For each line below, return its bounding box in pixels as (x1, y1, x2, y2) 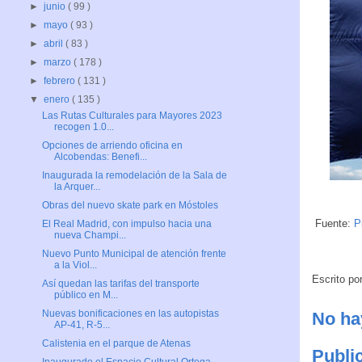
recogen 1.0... (53, 121, 114, 133)
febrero (44, 75, 78, 87)
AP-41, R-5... (53, 319, 110, 331)
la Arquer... (53, 181, 100, 193)
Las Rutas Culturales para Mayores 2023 (41, 110, 222, 122)
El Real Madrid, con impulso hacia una (41, 218, 212, 230)
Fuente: (312, 217, 354, 229)
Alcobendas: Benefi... (53, 151, 147, 163)
